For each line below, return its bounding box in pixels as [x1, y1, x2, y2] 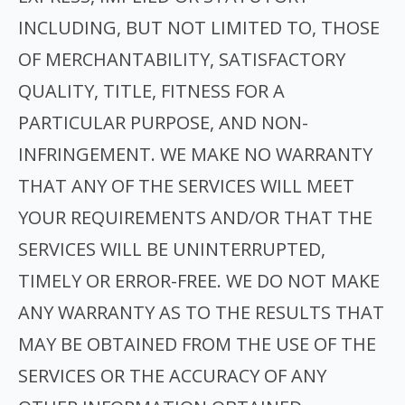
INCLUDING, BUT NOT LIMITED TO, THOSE [18, 15, 380, 40]
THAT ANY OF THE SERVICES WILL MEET [18, 174, 354, 198]
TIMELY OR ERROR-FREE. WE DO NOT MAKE [18, 268, 380, 293]
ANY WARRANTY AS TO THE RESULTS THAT [18, 300, 384, 325]
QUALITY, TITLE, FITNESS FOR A [18, 79, 285, 103]
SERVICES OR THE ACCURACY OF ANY [18, 363, 326, 388]
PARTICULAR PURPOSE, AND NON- [18, 110, 308, 135]
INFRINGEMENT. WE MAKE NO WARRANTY [18, 142, 372, 166]
